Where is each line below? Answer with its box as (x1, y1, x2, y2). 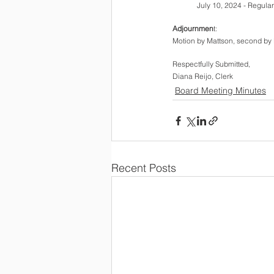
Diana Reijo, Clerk (172, 72, 233, 81)
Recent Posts (111, 161, 176, 175)
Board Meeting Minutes (175, 85, 266, 96)
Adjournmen (172, 24, 213, 33)
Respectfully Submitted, (172, 59, 254, 68)
